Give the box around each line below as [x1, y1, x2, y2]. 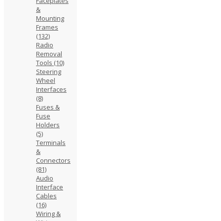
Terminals [36, 138, 66, 147]
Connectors [36, 155, 71, 165]
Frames [36, 22, 58, 32]
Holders [36, 120, 60, 129]
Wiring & [36, 209, 61, 218]
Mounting [36, 13, 64, 23]
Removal [36, 49, 62, 58]
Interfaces [36, 84, 67, 94]
